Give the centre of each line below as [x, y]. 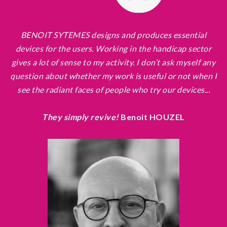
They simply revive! [81, 117]
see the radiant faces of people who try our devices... [113, 90]
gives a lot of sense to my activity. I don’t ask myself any [113, 62]
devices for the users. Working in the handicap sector [113, 49]
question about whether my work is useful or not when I [113, 76]
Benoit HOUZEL [152, 117]
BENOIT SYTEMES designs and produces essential [113, 35]
